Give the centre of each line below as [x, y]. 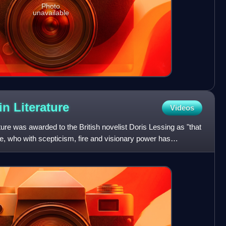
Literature [41, 107]
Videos [182, 107]
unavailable [51, 13]
